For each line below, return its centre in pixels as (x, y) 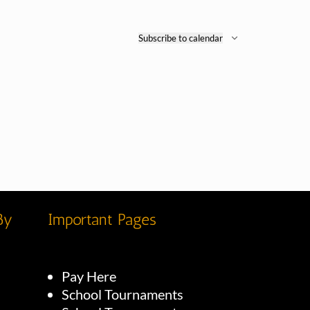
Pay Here (89, 276)
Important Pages (102, 219)
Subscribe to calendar (181, 38)
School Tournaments (122, 294)
